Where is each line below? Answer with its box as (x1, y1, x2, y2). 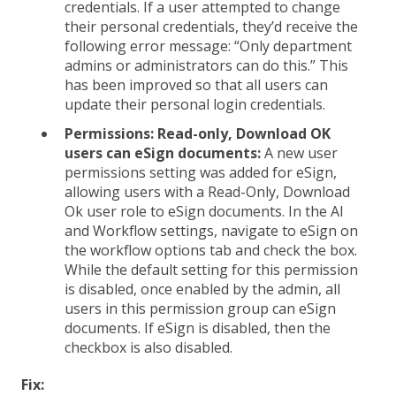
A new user (264, 143, 338, 164)
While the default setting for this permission (65, 260, 358, 280)
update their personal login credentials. (65, 95, 325, 115)
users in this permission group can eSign (65, 299, 336, 319)
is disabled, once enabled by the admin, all (65, 279, 340, 300)
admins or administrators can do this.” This (65, 56, 348, 76)
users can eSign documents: (65, 143, 264, 164)
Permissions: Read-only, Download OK (65, 124, 331, 144)
